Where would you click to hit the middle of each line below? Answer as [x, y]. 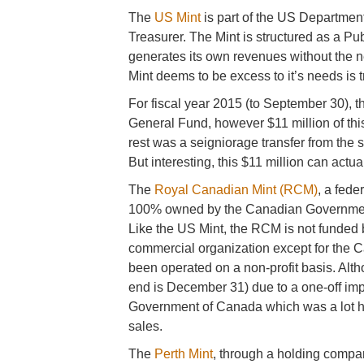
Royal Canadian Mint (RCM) [236, 190]
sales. [146, 326]
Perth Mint [184, 354]
